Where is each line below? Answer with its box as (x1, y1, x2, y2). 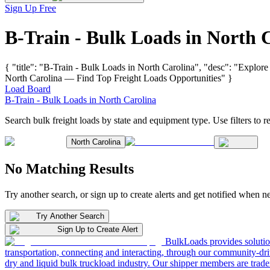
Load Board (5, 83, 51, 94)
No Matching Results (5, 160, 134, 177)
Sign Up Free (5, 3, 56, 13)
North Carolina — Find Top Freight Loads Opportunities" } (5, 72, 233, 83)
